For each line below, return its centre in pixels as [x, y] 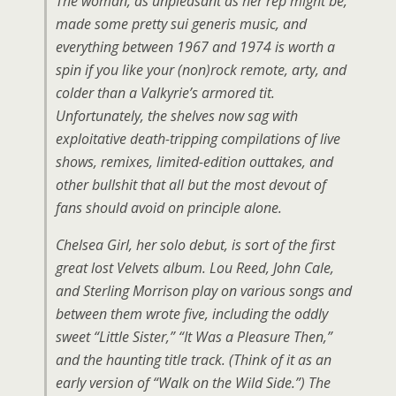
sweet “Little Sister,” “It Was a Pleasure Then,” [194, 337]
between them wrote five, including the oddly [192, 314]
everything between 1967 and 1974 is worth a [195, 47]
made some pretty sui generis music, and [181, 24]
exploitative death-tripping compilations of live [198, 139]
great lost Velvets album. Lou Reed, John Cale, [195, 268]
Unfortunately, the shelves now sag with [177, 116]
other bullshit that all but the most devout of [191, 185]
